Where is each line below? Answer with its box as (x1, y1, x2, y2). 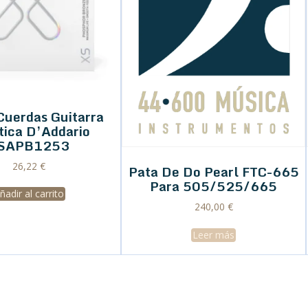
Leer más (192, 228, 234, 241)
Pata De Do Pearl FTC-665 (128, 161, 299, 183)
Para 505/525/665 (150, 175, 277, 197)
